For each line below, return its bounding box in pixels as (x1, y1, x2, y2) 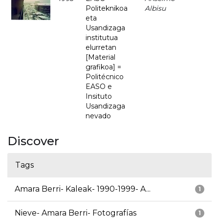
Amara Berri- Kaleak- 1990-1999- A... (15, 184, 151, 194)
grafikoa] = (86, 63, 121, 72)
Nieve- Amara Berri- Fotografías (15, 208, 136, 218)
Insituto (86, 92, 112, 101)
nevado (86, 111, 111, 121)
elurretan (86, 43, 116, 52)
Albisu (145, 4, 166, 13)
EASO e (86, 82, 112, 91)
